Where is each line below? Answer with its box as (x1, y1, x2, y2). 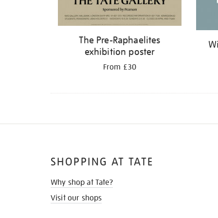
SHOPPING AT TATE (51, 155, 154, 169)
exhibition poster (84, 46, 155, 58)
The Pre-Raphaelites (79, 34, 161, 46)
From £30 (103, 62, 137, 73)
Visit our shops (51, 193, 102, 203)
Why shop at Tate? (51, 178, 113, 188)
